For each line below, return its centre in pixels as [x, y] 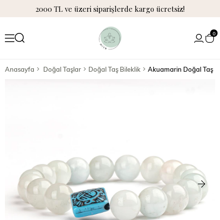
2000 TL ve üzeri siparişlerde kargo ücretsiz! [110, 9]
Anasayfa [20, 69]
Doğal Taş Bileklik [114, 69]
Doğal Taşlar [62, 69]
